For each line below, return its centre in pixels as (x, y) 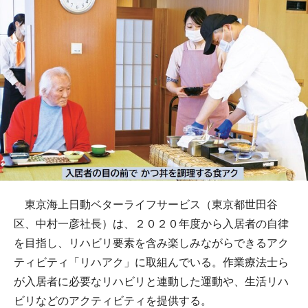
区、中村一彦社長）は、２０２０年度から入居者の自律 (151, 224)
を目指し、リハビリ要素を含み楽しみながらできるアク (151, 243)
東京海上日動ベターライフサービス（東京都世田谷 (146, 205)
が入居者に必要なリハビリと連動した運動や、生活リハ (151, 282)
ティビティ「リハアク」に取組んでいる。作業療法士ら (151, 263)
